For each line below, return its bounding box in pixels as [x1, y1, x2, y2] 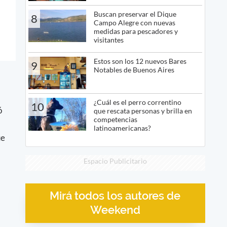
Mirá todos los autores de [50, 189, 181, 202]
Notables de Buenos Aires [93, 65, 174, 74]
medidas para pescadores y [93, 26, 178, 35]
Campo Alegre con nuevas [93, 18, 175, 27]
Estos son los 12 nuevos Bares [93, 56, 186, 65]
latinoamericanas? [93, 124, 151, 133]
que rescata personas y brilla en [93, 106, 192, 116]
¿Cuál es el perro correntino [93, 98, 181, 107]
